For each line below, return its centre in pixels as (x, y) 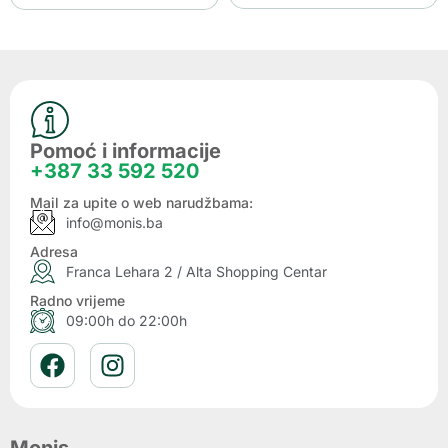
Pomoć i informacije (125, 150)
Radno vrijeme (77, 300)
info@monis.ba (115, 222)
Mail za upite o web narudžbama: (141, 202)
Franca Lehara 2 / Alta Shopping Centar (197, 271)
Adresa (54, 251)
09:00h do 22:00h (127, 320)
